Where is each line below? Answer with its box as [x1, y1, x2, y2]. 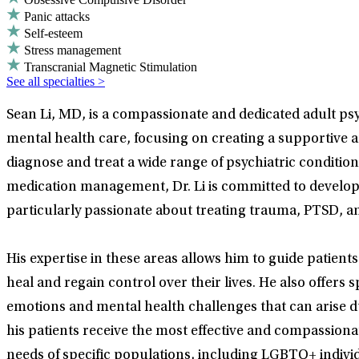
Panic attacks [24, 10, 90, 24]
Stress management [24, 43, 121, 58]
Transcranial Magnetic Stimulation [24, 60, 197, 75]
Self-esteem [24, 26, 83, 41]
